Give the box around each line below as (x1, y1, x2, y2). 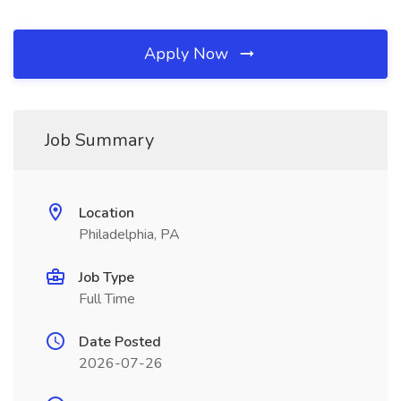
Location (79, 203, 134, 223)
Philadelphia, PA (79, 225, 180, 244)
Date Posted (79, 332, 161, 352)
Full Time (79, 289, 135, 309)
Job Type (79, 268, 134, 287)
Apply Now (144, 43, 233, 64)
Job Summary (45, 128, 154, 152)
